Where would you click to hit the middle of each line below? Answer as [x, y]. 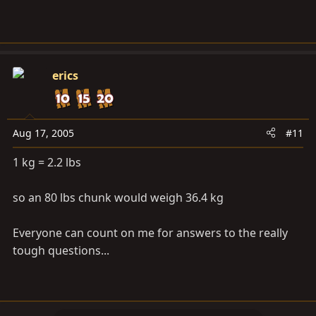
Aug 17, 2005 [43, 133]
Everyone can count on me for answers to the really [150, 232]
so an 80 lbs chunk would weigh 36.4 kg [118, 197]
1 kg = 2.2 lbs [47, 162]
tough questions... [61, 250]
